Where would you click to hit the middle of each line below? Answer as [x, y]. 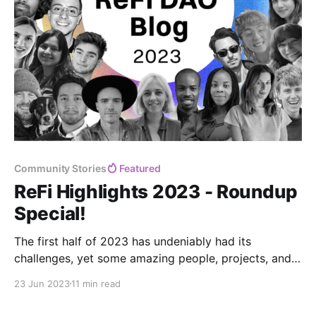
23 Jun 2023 [42, 283]
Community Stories [60, 168]
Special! [50, 213]
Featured [140, 168]
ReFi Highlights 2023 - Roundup [156, 191]
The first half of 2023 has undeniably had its [133, 241]
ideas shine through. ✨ [74, 275]
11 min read [96, 283]
